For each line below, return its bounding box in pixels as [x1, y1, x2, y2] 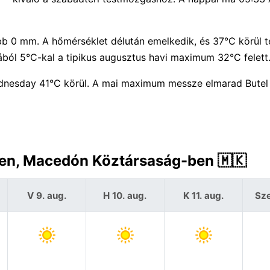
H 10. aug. [103, 189, 147, 201]
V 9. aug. [27, 189, 67, 201]
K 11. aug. [183, 189, 224, 201]
